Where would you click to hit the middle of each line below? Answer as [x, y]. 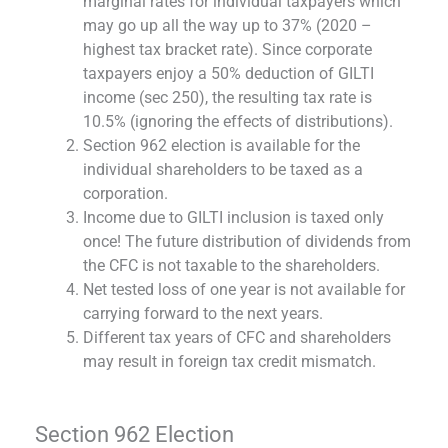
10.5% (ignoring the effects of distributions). [238, 121]
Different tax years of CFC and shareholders [237, 337]
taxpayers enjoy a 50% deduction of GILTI [228, 73]
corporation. [125, 193]
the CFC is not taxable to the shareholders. [231, 265]
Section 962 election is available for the [221, 145]
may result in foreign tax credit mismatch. [229, 361]
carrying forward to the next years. [203, 313]
